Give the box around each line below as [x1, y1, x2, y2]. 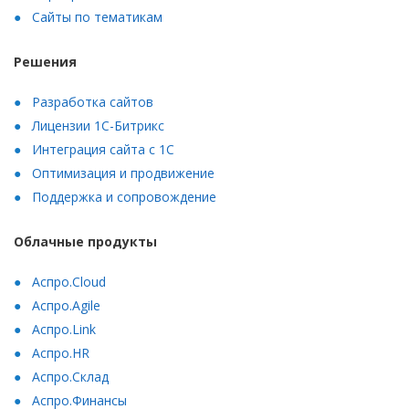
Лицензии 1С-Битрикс [32, 117, 164, 134]
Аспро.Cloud [32, 273, 106, 290]
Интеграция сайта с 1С [32, 141, 174, 158]
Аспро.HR [32, 344, 89, 362]
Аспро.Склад [32, 368, 109, 385]
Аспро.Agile [32, 297, 100, 314]
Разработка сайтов [32, 93, 153, 110]
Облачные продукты [14, 233, 157, 250]
